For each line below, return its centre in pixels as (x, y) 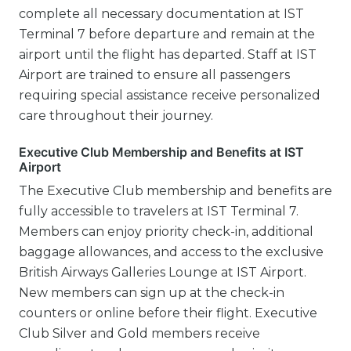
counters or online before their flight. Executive (168, 313)
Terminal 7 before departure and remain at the (167, 34)
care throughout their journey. (116, 115)
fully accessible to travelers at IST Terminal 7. (159, 211)
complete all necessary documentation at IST (161, 13)
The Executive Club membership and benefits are (175, 190)
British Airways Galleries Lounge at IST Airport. (163, 272)
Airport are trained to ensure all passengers (154, 74)
